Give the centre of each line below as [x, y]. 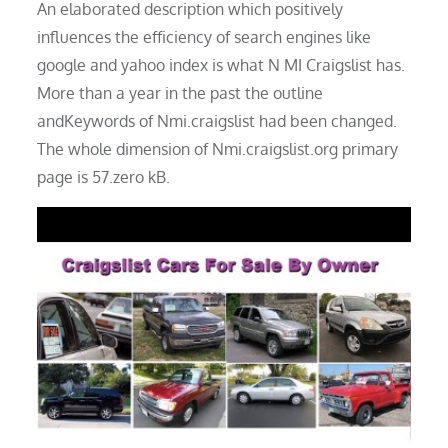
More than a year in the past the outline [180, 92]
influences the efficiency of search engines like [204, 36]
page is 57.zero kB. [104, 176]
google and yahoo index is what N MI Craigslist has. [221, 64]
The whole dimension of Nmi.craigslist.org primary [218, 148]
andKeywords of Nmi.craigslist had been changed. [217, 120]
